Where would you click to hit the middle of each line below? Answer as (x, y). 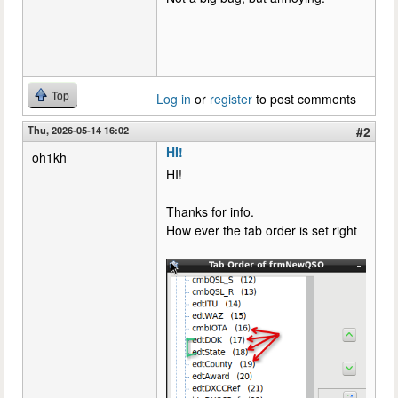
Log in (174, 99)
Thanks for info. (210, 211)
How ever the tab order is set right (262, 230)
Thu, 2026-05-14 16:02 (78, 130)
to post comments (304, 99)
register (231, 99)
